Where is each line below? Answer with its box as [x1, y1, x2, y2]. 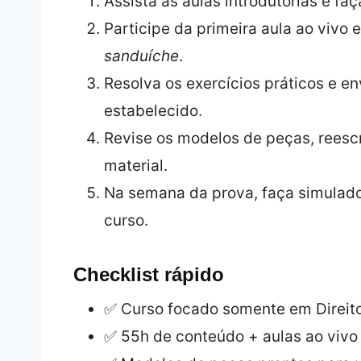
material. [103, 156, 168, 175]
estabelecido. [103, 101, 202, 120]
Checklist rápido [73, 263, 224, 285]
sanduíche [103, 46, 179, 65]
